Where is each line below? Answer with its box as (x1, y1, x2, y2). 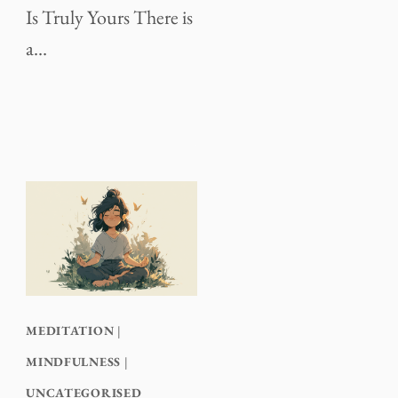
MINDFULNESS (26, 354, 121, 370)
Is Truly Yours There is (26, 4, 194, 31)
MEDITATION (26, 322, 115, 339)
